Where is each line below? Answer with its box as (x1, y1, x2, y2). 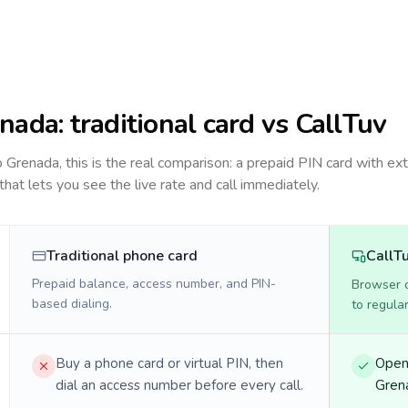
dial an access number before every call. (56, 376, 303, 394)
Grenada (6, 153, 59, 173)
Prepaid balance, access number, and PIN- (32, 275, 276, 292)
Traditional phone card (46, 246, 198, 266)
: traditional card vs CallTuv (58, 106, 387, 143)
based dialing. (32, 295, 112, 312)
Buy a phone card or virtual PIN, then (56, 354, 283, 372)
